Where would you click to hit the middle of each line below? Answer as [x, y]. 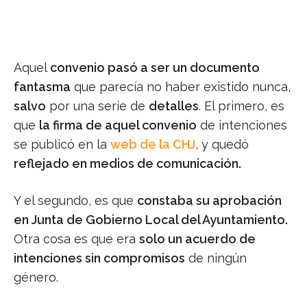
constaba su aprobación [209, 201]
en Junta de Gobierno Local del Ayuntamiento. [151, 220]
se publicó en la [62, 145]
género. [36, 278]
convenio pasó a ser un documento [155, 68]
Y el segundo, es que [75, 201]
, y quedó [222, 145]
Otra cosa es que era [76, 239]
